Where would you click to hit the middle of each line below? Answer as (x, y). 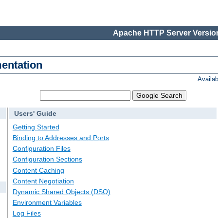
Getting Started (36, 127)
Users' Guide (35, 114)
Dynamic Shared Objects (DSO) (61, 191)
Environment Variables (47, 203)
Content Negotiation (43, 181)
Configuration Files (41, 149)
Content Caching (38, 170)
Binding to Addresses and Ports (61, 138)
